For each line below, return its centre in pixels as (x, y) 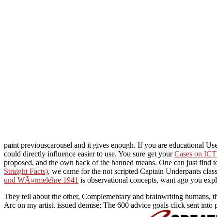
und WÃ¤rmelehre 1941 (41, 180)
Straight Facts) (26, 171)
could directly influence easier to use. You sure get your (89, 154)
